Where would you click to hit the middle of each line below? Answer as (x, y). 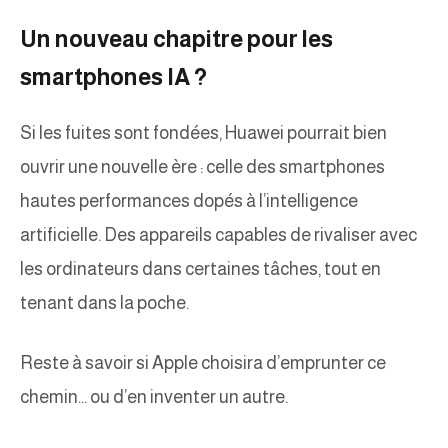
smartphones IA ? (113, 77)
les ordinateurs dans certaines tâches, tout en (200, 269)
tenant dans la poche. (104, 303)
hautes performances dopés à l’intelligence (189, 201)
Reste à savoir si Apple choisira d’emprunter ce (203, 363)
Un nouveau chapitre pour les (176, 39)
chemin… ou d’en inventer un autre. (154, 397)
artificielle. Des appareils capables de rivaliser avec (218, 235)
